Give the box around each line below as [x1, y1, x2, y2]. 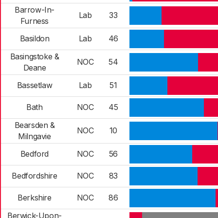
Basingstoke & [10, 52, 59, 61]
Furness [20, 16, 49, 26]
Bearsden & [14, 120, 55, 130]
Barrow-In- [15, 5, 54, 15]
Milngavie [18, 131, 51, 141]
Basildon [19, 34, 50, 43]
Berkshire [18, 193, 52, 202]
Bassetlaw [17, 80, 53, 90]
